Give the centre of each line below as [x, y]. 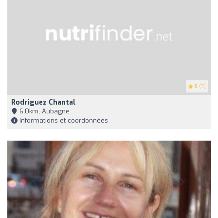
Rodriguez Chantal [43, 103]
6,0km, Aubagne [44, 111]
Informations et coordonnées [63, 121]
